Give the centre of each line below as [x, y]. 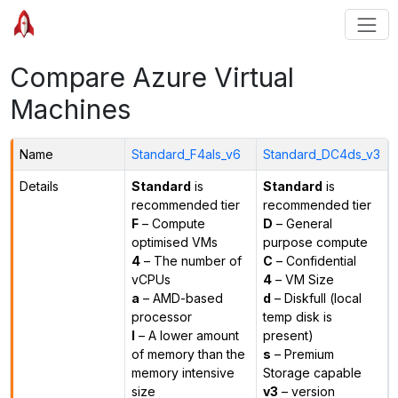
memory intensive [183, 372]
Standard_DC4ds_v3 [321, 154]
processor [161, 316]
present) [288, 335]
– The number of [191, 260]
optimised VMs [174, 242]
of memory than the [188, 354]
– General [302, 223]
